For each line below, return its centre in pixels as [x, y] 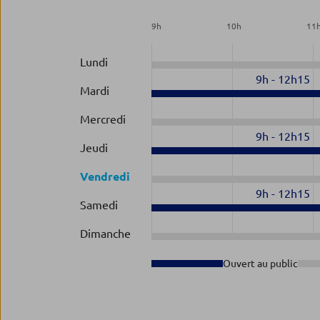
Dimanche [105, 234]
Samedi [99, 205]
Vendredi [105, 176]
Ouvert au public [260, 264]
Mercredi [103, 119]
